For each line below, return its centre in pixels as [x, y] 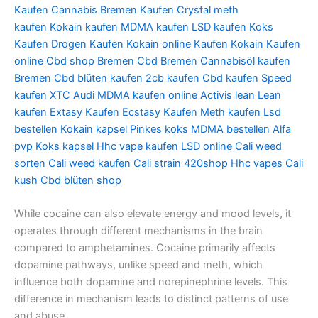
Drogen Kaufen [87, 44]
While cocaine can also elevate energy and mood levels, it [153, 214]
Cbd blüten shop [81, 180]
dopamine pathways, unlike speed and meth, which [138, 265]
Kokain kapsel [94, 129]
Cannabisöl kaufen [245, 61]
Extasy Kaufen [84, 112]
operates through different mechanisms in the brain [138, 231]
